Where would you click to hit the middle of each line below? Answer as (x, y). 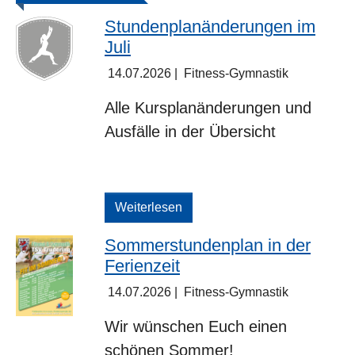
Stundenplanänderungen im (210, 27)
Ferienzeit (142, 266)
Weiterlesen (149, 208)
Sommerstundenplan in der (208, 246)
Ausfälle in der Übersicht (190, 132)
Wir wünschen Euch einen (196, 327)
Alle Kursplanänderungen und (208, 108)
